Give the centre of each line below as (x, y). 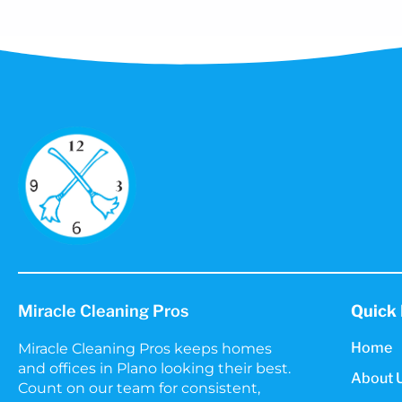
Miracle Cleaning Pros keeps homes (145, 349)
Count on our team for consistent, (139, 389)
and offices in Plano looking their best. (154, 369)
